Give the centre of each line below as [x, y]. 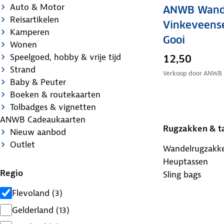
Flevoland [31, 193]
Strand [23, 69]
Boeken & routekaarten [55, 94]
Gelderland [33, 210]
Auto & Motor [37, 7]
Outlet [22, 144]
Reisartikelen [34, 19]
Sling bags [182, 175]
